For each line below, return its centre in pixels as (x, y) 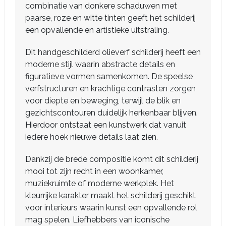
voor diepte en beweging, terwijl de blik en (103, 100)
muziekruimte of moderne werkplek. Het (100, 183)
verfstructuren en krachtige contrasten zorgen (110, 88)
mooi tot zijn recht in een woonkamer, (94, 171)
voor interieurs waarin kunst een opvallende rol (111, 207)
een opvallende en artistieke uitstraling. (97, 30)
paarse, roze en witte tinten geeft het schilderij (110, 18)
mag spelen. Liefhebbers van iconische (97, 219)
